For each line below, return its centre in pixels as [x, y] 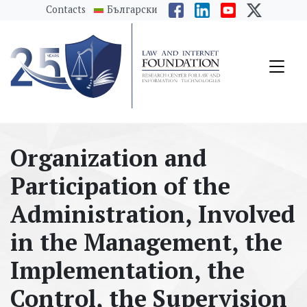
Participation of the [120, 186]
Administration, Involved [153, 214]
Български [132, 9]
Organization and [109, 158]
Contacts [65, 9]
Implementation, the [127, 270]
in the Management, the [146, 242]
